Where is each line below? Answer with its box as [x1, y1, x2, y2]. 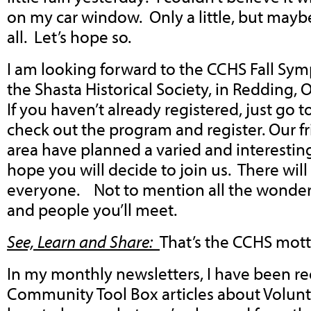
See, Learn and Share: [7, 230, 160, 252]
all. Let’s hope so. [7, 26, 131, 48]
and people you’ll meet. [7, 199, 177, 221]
